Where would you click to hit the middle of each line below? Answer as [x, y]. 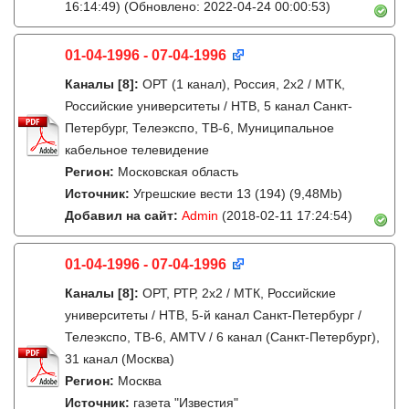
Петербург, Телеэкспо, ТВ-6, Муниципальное [199, 128]
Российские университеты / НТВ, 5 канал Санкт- [209, 106]
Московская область [178, 172]
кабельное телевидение [137, 150]
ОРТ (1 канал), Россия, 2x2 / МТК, [244, 84]
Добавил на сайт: [123, 215]
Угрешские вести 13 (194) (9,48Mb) [238, 194]
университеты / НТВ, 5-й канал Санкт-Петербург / [213, 315]
